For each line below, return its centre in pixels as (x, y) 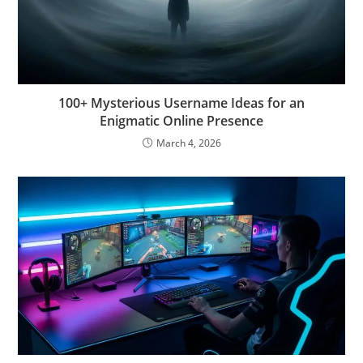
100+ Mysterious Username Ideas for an (181, 103)
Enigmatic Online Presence (181, 121)
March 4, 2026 (188, 143)
